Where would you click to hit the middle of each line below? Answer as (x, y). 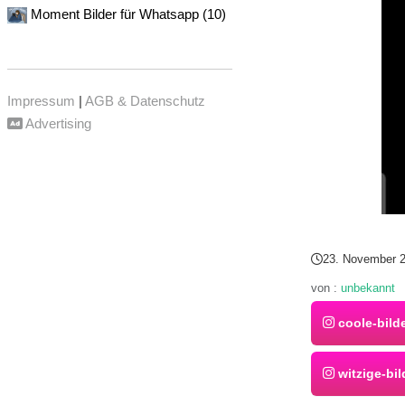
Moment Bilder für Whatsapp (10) (128, 14)
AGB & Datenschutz (145, 101)
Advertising (57, 124)
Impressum (41, 101)
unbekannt (367, 288)
